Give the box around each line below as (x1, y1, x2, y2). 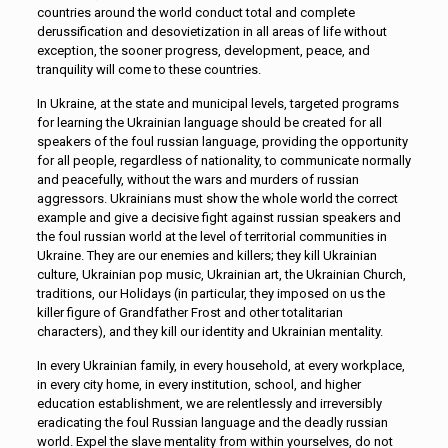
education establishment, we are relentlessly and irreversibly (36, 395, 382, 411)
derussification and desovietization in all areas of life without (36, 23, 387, 39)
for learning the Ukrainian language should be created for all (36, 114, 382, 130)
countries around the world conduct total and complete (36, 4, 355, 20)
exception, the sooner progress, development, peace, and (36, 42, 370, 58)
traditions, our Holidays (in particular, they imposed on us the (36, 285, 385, 301)
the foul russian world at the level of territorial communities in (36, 228, 387, 244)
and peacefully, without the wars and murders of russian (36, 171, 359, 187)
